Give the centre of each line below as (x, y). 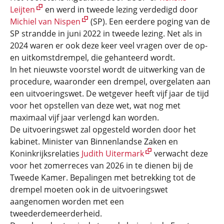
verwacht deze (180, 153)
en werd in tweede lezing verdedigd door (120, 9)
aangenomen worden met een (67, 201)
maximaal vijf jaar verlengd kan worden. (84, 117)
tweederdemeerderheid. (56, 213)
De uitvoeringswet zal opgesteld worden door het (103, 129)
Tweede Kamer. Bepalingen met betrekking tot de (103, 177)
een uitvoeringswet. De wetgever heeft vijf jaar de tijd (109, 93)
